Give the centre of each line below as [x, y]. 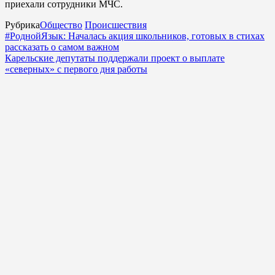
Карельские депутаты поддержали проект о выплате [115, 58]
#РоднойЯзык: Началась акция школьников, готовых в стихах [135, 36]
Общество [61, 25]
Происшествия [116, 25]
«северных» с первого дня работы [76, 69]
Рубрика [22, 25]
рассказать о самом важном [62, 47]
